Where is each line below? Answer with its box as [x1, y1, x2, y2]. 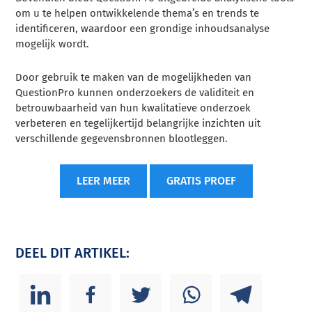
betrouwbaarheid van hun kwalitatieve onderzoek [15, 101, 251, 114]
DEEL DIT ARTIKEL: [15, 244, 130, 261]
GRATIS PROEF [166, 173, 236, 187]
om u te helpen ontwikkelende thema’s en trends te [15, 6, 260, 19]
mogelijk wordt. [15, 37, 90, 50]
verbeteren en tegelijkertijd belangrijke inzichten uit [15, 116, 261, 130]
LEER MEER [76, 173, 130, 187]
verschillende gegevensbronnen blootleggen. [15, 132, 228, 145]
